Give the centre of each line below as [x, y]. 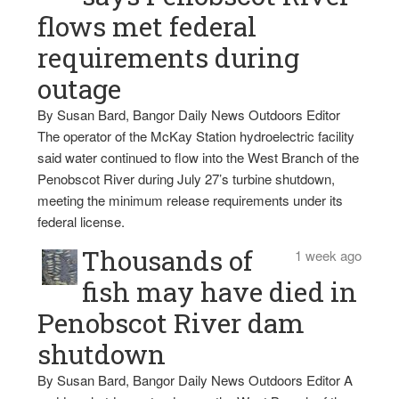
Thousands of [168, 260]
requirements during [169, 57]
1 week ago [328, 255]
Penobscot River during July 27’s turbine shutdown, [187, 178]
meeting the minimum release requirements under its [191, 199]
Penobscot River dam [171, 322]
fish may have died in [220, 291]
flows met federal [147, 26]
